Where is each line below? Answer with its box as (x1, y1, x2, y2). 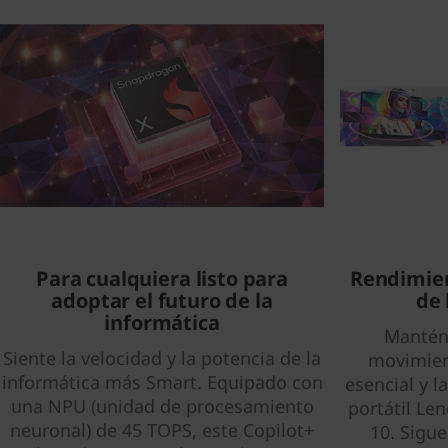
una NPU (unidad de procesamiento (10, 394, 314, 418)
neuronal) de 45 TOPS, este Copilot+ (10, 418, 314, 442)
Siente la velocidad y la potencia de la (3, 346, 321, 370)
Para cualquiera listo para (36, 265, 288, 292)
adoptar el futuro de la (51, 287, 273, 314)
